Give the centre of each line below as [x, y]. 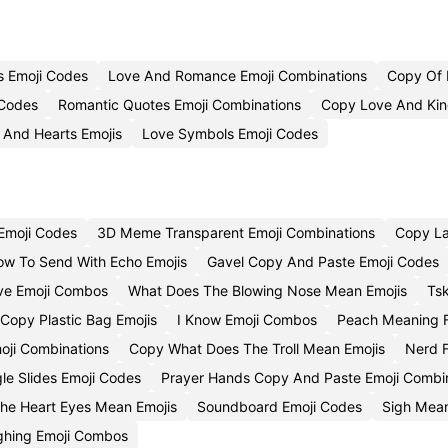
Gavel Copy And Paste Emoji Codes [323, 261]
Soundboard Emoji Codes [279, 406]
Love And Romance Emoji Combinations [237, 75]
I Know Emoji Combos [247, 319]
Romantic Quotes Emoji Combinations [179, 104]
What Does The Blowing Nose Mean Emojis [267, 290]
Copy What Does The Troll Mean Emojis [257, 348]
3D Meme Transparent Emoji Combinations [236, 232]
